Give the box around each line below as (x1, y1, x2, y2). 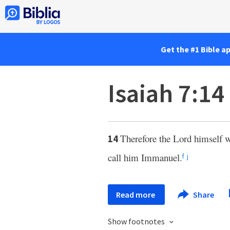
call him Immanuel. (108, 151, 182, 164)
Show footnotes (108, 216, 166, 226)
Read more (116, 189, 157, 200)
